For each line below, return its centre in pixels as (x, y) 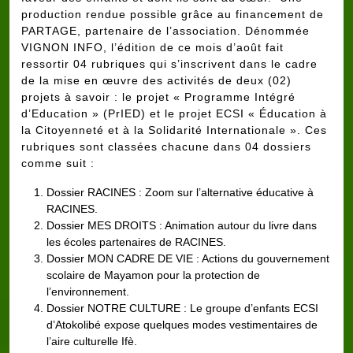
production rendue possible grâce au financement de (173, 14)
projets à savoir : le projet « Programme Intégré (158, 97)
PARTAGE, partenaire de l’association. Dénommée (165, 30)
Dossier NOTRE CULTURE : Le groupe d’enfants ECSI (182, 308)
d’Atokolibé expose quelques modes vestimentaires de (182, 324)
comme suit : (58, 163)
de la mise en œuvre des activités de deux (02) (156, 80)
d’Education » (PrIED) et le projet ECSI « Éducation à (174, 113)
